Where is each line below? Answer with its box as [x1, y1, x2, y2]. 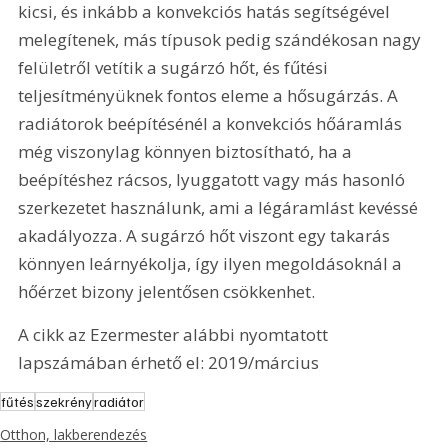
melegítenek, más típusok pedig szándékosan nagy [18, 27, 426, 51]
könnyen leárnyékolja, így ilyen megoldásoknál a [18, 251, 407, 275]
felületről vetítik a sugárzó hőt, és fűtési [18, 55, 333, 79]
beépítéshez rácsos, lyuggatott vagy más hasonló [18, 167, 410, 191]
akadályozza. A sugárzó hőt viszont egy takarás [18, 223, 395, 247]
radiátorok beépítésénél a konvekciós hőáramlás [18, 111, 407, 135]
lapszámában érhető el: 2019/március [18, 351, 320, 375]
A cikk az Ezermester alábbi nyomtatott [18, 323, 333, 347]
